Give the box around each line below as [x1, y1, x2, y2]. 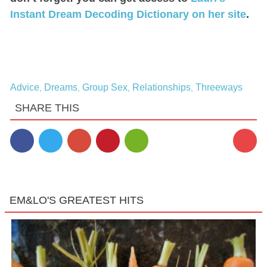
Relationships [132, 82, 191, 92]
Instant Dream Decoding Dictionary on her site [10, 8, 246, 20]
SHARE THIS [14, 101, 79, 114]
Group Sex [82, 82, 128, 92]
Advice [10, 82, 39, 92]
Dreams [44, 82, 77, 92]
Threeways [195, 82, 243, 92]
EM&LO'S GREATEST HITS [10, 194, 144, 206]
